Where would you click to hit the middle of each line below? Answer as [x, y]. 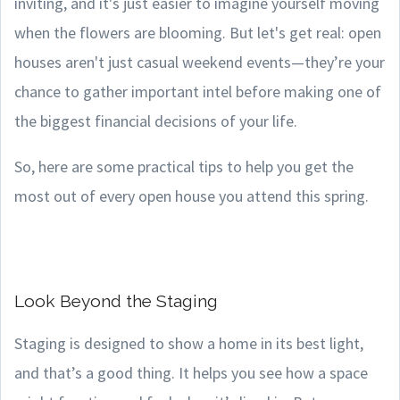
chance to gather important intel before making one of [198, 92]
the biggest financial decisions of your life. [156, 121]
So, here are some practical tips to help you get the [184, 167]
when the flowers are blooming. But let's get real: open [198, 33]
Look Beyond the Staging [116, 301]
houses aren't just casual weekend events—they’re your [200, 62]
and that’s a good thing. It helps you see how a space [191, 373]
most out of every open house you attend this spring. [192, 196]
